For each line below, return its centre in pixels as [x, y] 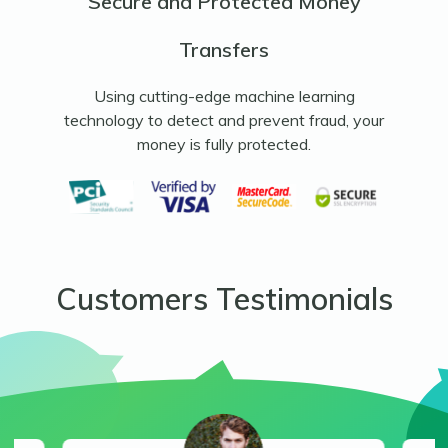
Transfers [224, 49]
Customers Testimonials [224, 299]
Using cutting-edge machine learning [224, 95]
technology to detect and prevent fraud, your [224, 119]
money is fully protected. [224, 143]
